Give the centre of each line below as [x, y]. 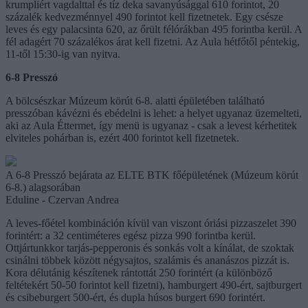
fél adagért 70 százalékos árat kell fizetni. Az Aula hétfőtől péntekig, [153, 41]
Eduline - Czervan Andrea [62, 199]
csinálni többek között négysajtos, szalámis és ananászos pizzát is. [147, 260]
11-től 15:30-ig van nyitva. [63, 54]
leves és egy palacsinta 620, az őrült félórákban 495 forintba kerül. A [154, 29]
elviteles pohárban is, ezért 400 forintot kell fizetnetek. [122, 137]
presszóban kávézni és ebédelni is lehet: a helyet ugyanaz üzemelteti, [154, 113]
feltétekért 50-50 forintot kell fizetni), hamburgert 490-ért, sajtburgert [154, 285]
